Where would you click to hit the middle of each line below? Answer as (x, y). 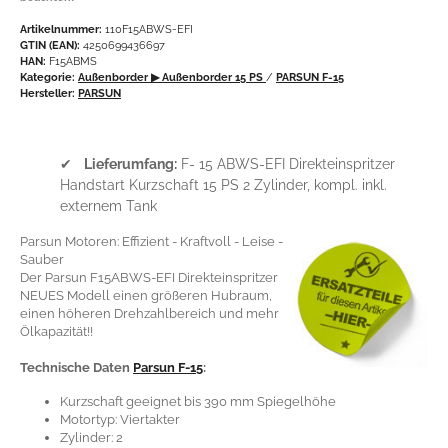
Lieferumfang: (130, 163)
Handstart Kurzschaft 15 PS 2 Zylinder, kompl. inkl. (223, 184)
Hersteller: (47, 92)
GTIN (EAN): (50, 44)
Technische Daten (76, 367)
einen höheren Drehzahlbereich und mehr (149, 313)
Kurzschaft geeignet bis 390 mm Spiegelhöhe (198, 401)
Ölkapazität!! (56, 331)
